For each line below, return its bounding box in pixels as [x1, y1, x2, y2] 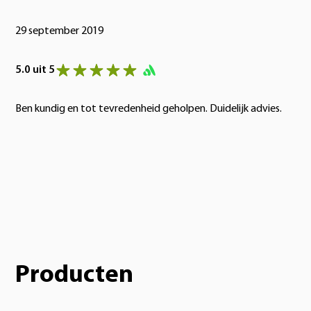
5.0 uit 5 [15, 64, 55, 76]
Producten [15, 262, 133, 288]
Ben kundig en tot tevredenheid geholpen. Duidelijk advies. [15, 103, 282, 115]
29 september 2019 [15, 25, 103, 37]
